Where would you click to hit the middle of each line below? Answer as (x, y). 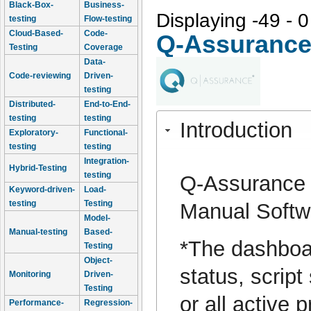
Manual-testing (38, 232)
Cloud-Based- (36, 33)
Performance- (36, 303)
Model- (97, 218)
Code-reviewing (40, 76)
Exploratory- (34, 133)
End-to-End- (107, 104)
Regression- (108, 303)
